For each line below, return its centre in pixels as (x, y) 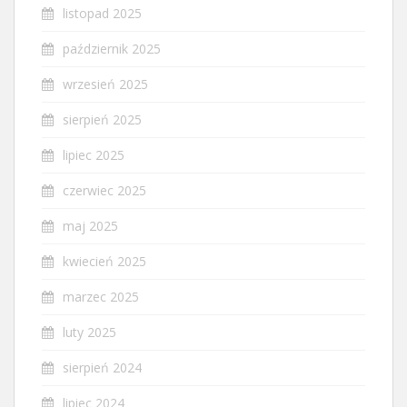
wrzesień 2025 (105, 84)
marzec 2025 (101, 296)
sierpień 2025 (102, 119)
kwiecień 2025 (104, 261)
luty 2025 (89, 332)
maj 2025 (90, 225)
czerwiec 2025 (104, 190)
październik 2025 (112, 48)
